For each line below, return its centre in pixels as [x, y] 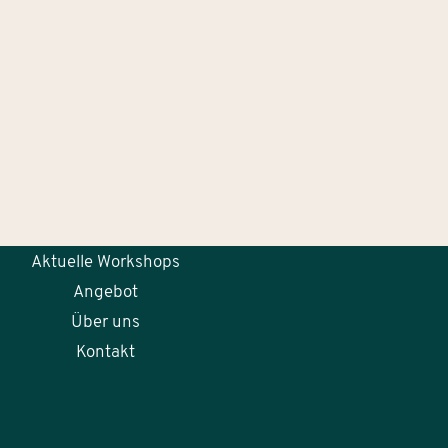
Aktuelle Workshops [105, 263]
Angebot [105, 293]
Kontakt [105, 353]
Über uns [105, 323]
